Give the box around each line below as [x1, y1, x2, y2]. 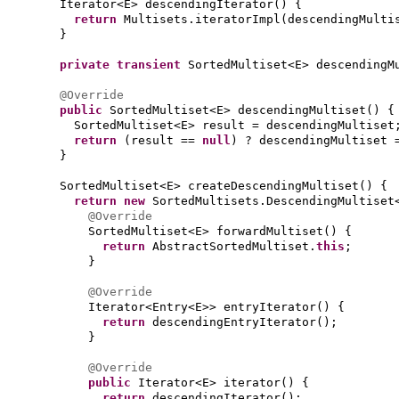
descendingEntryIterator [152, 315, 316, 329]
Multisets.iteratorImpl [124, 12, 281, 26]
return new [74, 194, 152, 208]
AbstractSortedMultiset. [152, 240, 316, 253]
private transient [60, 58, 188, 71]
